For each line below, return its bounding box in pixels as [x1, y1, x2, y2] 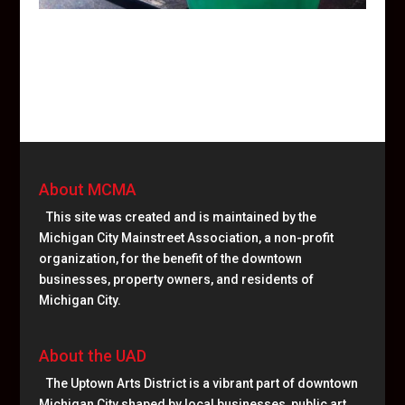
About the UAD [38, 346, 146, 366]
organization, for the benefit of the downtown [38, 250, 302, 266]
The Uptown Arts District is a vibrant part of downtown [45, 376, 358, 391]
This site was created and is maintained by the [45, 209, 316, 224]
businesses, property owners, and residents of [38, 271, 314, 287]
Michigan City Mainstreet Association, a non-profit [38, 230, 334, 245]
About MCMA [38, 179, 137, 199]
